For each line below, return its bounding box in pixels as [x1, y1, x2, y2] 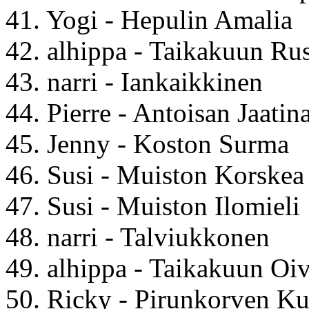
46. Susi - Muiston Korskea [6, 159, 304, 190]
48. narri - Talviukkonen [6, 221, 270, 252]
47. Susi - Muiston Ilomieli [6, 190, 300, 221]
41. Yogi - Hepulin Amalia [6, 4, 292, 34]
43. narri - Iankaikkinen [6, 66, 263, 97]
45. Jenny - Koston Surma [6, 128, 289, 159]
